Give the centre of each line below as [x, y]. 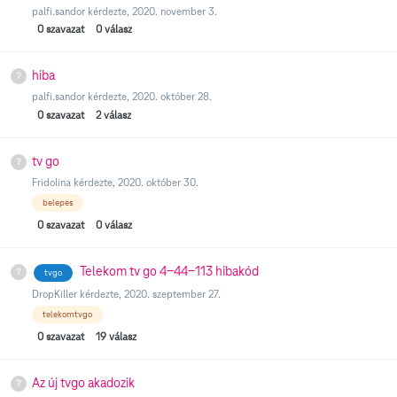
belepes [58, 202]
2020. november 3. [175, 11]
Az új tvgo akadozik [83, 383]
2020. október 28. [172, 97]
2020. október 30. [158, 182]
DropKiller [54, 293]
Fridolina [51, 182]
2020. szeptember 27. [172, 293]
